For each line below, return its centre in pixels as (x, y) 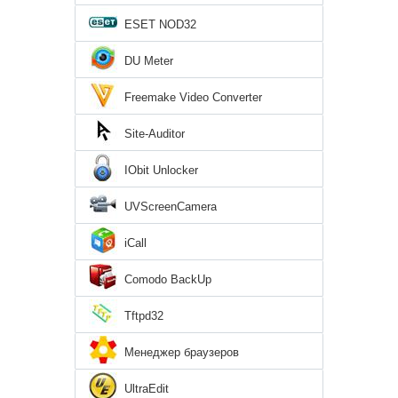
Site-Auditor (155, 134)
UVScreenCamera (171, 207)
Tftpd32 (144, 316)
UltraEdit (147, 389)
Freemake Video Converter (193, 98)
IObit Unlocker (161, 171)
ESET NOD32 (160, 25)
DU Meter (149, 61)
